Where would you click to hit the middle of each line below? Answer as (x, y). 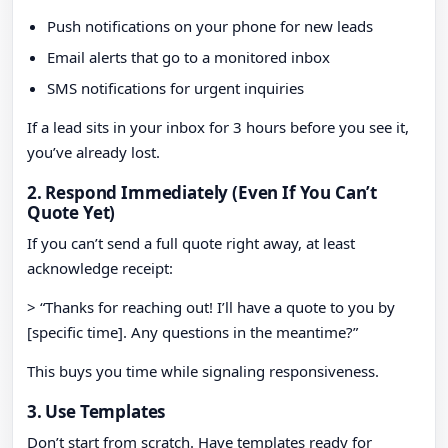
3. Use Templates (96, 412)
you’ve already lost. (93, 152)
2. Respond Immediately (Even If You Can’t (202, 193)
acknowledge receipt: (100, 268)
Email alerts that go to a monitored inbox (188, 57)
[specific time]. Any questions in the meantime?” (192, 332)
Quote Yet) (71, 213)
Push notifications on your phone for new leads (210, 26)
